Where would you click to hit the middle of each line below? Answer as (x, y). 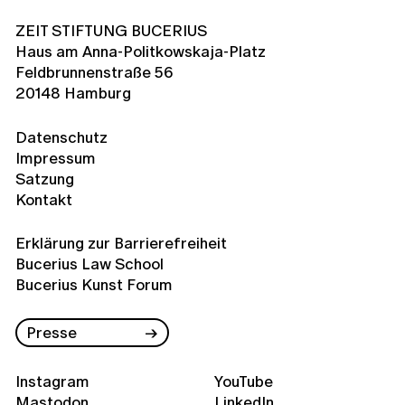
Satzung (45, 178)
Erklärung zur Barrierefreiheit (121, 243)
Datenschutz (61, 137)
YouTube (243, 381)
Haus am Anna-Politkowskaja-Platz (141, 52)
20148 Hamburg (73, 93)
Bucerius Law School (89, 264)
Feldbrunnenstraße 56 (94, 72)
